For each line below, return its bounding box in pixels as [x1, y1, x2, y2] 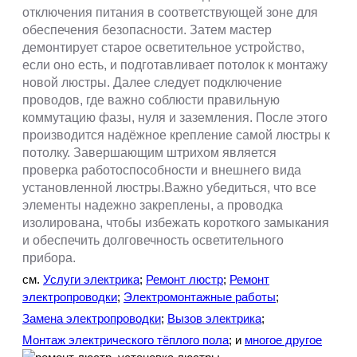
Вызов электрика [167, 312, 261, 326]
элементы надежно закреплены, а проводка [22, 198, 283, 213]
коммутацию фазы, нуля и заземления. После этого [22, 111, 328, 125]
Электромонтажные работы [124, 291, 276, 304]
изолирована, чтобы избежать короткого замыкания [22, 216, 329, 230]
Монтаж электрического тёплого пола [22, 334, 229, 347]
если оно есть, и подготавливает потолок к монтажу [22, 58, 328, 73]
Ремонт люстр [146, 273, 223, 287]
